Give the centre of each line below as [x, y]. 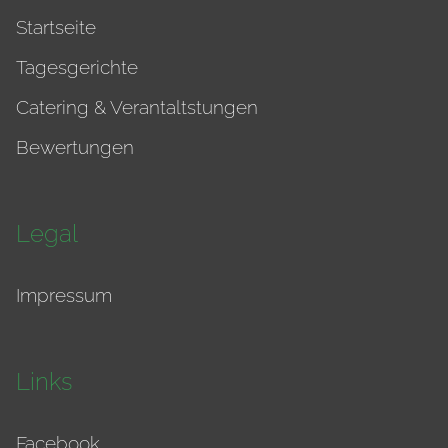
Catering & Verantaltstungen [137, 107]
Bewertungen [75, 147]
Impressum [64, 295]
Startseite [56, 27]
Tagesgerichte [77, 67]
